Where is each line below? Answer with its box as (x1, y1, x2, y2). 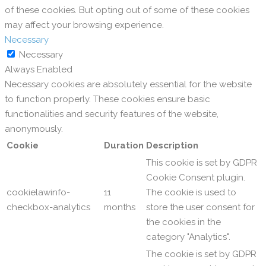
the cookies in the (146, 217, 221, 228)
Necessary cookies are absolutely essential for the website (5, 79, 252, 90)
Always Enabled (5, 64, 72, 75)
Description (146, 140, 198, 151)
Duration (104, 140, 144, 151)
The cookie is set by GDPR (146, 249, 256, 260)
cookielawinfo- (7, 187, 70, 198)
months (104, 202, 135, 213)
